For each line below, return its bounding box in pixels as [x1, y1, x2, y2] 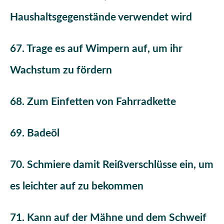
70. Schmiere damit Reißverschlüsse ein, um [10, 159, 213, 170]
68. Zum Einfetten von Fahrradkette [10, 96, 176, 107]
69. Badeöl [10, 127, 59, 138]
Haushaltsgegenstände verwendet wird [10, 11, 192, 22]
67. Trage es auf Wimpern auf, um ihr [10, 43, 182, 54]
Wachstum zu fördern [10, 64, 112, 75]
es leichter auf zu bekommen [10, 180, 143, 191]
